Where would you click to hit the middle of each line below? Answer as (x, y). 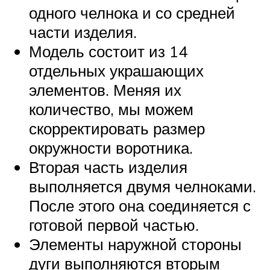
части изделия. (83, 32)
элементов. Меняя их (105, 89)
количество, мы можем (111, 109)
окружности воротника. (111, 147)
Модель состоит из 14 (108, 51)
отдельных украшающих (116, 70)
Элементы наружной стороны (135, 244)
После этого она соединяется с (140, 205)
